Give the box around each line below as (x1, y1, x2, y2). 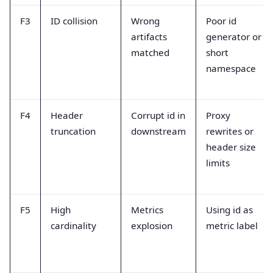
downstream (131, 125, 186, 138)
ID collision (51, 15, 97, 27)
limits (206, 157, 230, 169)
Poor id (206, 15, 236, 27)
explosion (131, 219, 172, 232)
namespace (206, 62, 256, 75)
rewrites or (206, 125, 253, 138)
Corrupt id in (131, 109, 185, 122)
